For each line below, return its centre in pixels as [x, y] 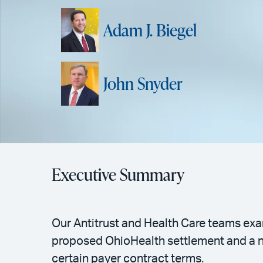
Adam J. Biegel [150, 30]
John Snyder [143, 84]
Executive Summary [118, 174]
